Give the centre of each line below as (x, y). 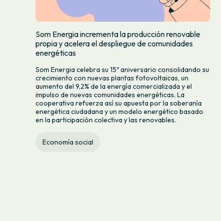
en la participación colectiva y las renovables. (106, 120)
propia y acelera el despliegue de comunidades (114, 44)
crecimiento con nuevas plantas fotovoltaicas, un (112, 78)
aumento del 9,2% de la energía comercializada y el (114, 87)
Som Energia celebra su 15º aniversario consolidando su (122, 70)
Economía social (68, 142)
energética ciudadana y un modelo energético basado (119, 112)
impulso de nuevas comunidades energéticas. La (110, 95)
